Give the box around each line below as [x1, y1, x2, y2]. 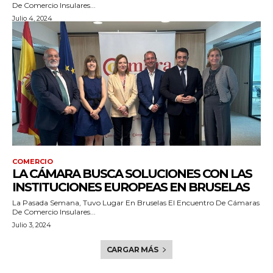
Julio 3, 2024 [12, 220, 51, 229]
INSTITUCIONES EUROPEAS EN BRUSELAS [12, 179, 249, 194]
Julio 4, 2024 [12, 13, 52, 23]
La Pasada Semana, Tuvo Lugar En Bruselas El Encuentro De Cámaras [12, 197, 260, 207]
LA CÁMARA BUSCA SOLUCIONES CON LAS [12, 166, 252, 181]
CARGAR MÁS [106, 244, 158, 254]
